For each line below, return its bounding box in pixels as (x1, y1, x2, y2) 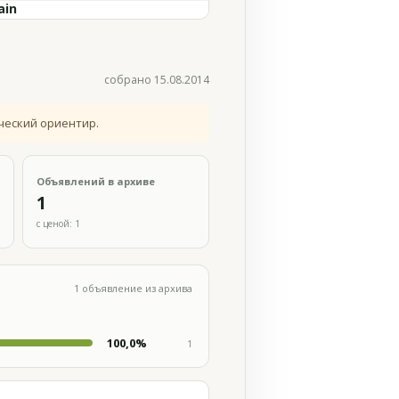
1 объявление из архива (74, 281, 192, 295)
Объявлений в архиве (37, 174, 156, 188)
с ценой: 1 (37, 216, 81, 230)
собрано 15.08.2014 (104, 72, 209, 87)
